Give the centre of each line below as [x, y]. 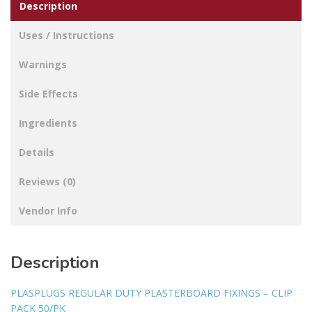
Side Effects [48, 94]
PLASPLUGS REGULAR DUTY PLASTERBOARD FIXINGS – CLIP [151, 293]
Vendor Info [48, 211]
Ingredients [48, 123]
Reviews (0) [47, 182]
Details [37, 153]
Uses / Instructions [67, 36]
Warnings [43, 65]
